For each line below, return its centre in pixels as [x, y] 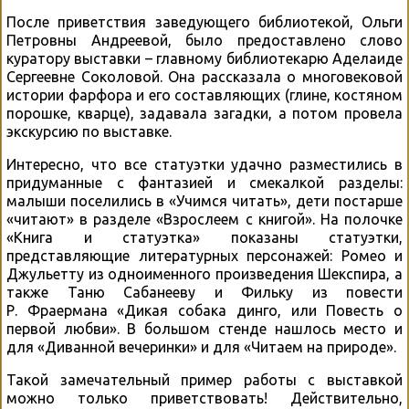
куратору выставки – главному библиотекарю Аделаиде [204, 59]
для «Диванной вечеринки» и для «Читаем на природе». [201, 347]
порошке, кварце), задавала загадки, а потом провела [204, 114]
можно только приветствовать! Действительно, [204, 399]
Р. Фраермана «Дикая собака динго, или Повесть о [204, 311]
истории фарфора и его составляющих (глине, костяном [204, 95]
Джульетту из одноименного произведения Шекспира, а [204, 274]
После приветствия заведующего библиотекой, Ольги [204, 22]
